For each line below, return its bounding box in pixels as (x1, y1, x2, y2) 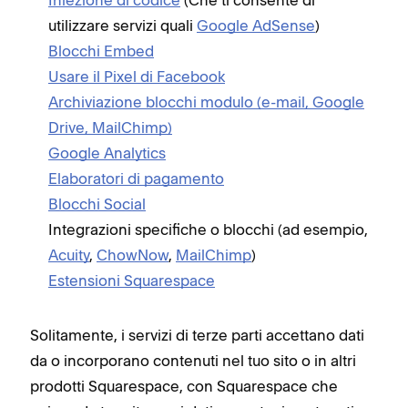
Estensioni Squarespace (48, 271, 215, 290)
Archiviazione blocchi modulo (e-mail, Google (48, 93, 364, 111)
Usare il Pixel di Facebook (48, 67, 225, 86)
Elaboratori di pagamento (48, 169, 224, 188)
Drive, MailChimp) (48, 118, 172, 137)
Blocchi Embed (48, 42, 154, 60)
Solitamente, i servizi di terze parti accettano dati (30, 326, 364, 344)
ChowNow (97, 246, 168, 264)
